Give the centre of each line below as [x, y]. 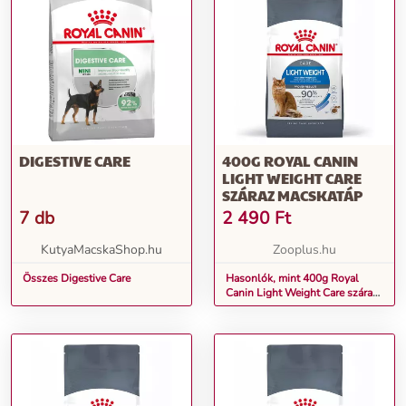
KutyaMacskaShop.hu [101, 250]
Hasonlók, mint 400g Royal [292, 278]
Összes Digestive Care [77, 278]
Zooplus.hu [304, 250]
